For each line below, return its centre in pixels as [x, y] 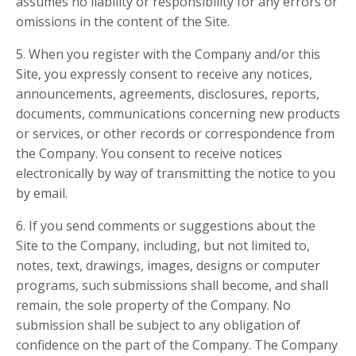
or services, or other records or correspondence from [175, 134]
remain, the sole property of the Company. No [153, 306]
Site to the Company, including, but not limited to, [163, 246]
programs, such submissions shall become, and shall [172, 286]
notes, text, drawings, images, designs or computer [168, 266]
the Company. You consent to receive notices [149, 154]
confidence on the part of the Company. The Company [177, 345]
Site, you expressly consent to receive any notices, [164, 74]
